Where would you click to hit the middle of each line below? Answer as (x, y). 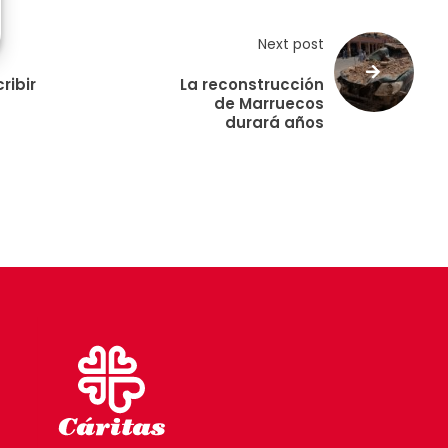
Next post (291, 43)
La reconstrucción (252, 84)
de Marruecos (269, 103)
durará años (275, 122)
